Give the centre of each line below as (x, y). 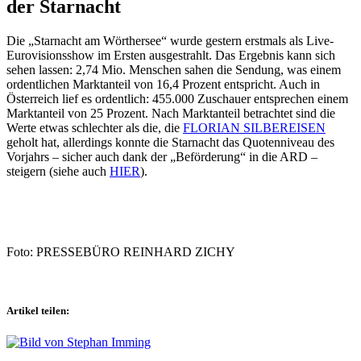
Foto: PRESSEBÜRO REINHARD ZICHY (121, 251)
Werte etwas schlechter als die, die (95, 127)
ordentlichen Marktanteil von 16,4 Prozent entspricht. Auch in (163, 84)
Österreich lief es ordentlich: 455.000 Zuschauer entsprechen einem (177, 98)
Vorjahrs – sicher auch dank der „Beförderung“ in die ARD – (162, 156)
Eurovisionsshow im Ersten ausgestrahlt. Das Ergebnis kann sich (171, 55)
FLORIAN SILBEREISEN (254, 127)
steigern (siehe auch (58, 171)
